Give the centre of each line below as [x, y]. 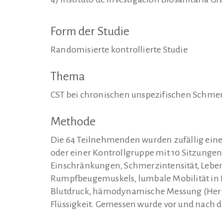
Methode [73, 121]
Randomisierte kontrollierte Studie [119, 50]
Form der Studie [90, 31]
